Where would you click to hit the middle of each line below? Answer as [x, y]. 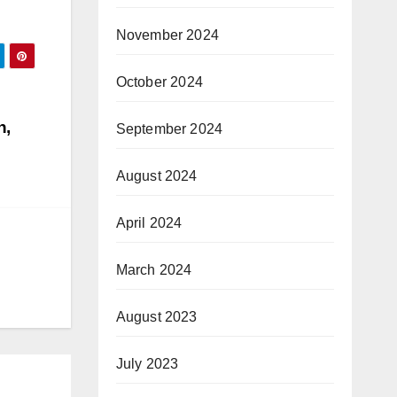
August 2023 [156, 317]
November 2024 [167, 35]
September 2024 [169, 129]
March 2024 [154, 270]
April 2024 [149, 223]
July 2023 [147, 364]
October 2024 [159, 82]
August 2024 [156, 176]
